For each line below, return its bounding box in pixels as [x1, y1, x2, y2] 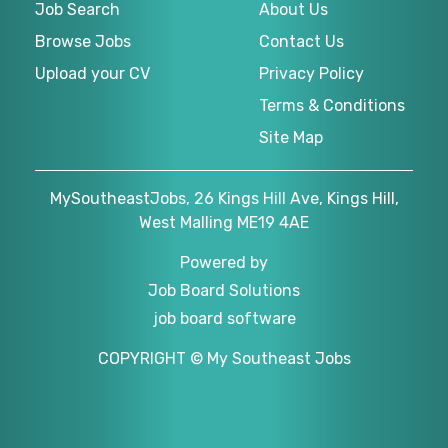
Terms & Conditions [259, 95, 405, 115]
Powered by [180, 252, 268, 272]
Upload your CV [35, 63, 150, 83]
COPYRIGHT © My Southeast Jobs [97, 348, 351, 368]
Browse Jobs [35, 31, 131, 51]
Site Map [259, 127, 323, 147]
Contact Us [259, 31, 344, 51]
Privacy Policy [259, 63, 364, 83]
